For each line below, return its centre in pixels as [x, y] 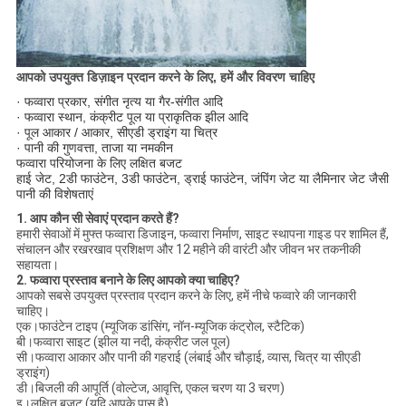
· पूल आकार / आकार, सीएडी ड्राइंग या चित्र [116, 133]
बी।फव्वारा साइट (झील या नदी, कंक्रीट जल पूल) [123, 342]
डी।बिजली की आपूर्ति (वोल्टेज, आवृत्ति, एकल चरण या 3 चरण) [150, 388]
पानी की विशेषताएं [54, 194]
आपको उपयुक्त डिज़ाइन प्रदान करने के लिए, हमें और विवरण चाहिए [165, 77]
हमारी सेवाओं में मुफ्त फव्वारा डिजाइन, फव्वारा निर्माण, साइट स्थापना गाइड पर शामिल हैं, [202, 234]
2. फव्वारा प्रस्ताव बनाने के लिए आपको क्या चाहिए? [128, 280]
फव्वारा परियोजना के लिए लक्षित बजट [99, 164]
